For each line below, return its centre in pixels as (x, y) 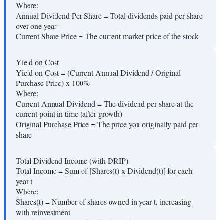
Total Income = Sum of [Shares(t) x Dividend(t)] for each (104, 171)
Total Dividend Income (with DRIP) (72, 161)
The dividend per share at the (149, 104)
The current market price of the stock (142, 36)
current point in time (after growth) (69, 114)
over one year (36, 26)
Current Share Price (46, 36)
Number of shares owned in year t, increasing (121, 202)
